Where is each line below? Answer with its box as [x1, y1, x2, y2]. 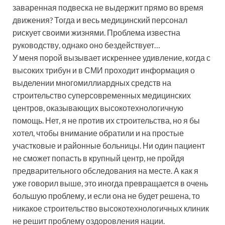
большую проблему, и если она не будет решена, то [13, 190, 200, 200]
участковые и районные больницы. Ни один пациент [13, 140, 205, 150]
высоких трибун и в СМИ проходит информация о [13, 65, 195, 75]
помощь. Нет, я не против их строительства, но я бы [13, 115, 200, 125]
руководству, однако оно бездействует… [13, 40, 160, 50]
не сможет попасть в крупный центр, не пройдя [13, 153, 184, 163]
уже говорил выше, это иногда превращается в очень [13, 178, 208, 188]
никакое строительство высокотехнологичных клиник [13, 203, 209, 213]
